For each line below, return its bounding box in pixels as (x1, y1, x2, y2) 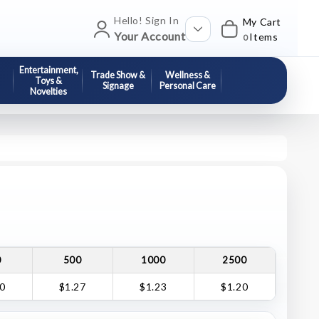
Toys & (35, 75, 63, 86)
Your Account (113, 29, 186, 43)
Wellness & (164, 70, 210, 80)
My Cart (242, 15, 281, 28)
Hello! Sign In (113, 14, 179, 26)
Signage (102, 80, 134, 91)
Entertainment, (19, 64, 78, 75)
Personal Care (159, 80, 216, 91)
